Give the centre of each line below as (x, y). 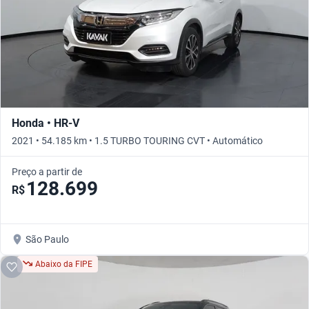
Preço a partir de (47, 171)
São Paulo (47, 239)
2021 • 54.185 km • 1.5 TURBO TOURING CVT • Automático (137, 140)
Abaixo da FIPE (64, 264)
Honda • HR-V (46, 123)
